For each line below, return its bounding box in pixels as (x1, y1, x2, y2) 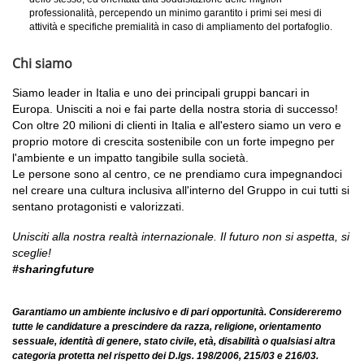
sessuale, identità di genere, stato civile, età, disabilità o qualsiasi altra (12, 336, 336, 347)
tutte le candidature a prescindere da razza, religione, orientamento (12, 321, 321, 332)
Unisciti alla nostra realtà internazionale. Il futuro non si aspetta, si (12, 230, 349, 243)
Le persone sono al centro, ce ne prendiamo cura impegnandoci (12, 167, 342, 180)
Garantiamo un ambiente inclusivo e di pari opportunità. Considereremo (12, 306, 341, 318)
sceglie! (12, 246, 51, 259)
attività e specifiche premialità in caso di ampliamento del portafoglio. (29, 21, 332, 32)
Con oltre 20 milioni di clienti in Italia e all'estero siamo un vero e (12, 119, 341, 132)
